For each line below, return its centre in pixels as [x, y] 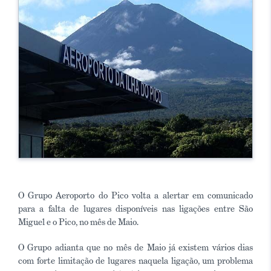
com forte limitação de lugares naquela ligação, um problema [135, 260]
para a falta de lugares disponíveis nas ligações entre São [135, 208]
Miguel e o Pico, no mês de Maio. [78, 222]
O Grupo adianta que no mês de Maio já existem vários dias [135, 247]
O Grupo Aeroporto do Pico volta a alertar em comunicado [135, 195]
